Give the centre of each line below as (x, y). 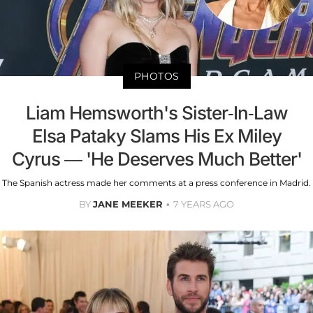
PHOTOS (156, 76)
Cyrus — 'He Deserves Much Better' (156, 159)
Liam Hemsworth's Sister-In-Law (156, 112)
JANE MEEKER (128, 204)
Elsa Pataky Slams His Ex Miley (156, 136)
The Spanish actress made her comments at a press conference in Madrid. (156, 182)
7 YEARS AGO (204, 204)
